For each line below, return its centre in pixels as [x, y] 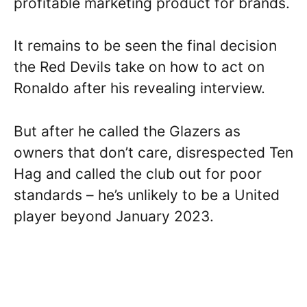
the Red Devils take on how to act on [139, 67]
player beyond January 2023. [114, 216]
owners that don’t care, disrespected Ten [153, 152]
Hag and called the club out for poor [138, 173]
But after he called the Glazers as [127, 131]
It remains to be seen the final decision [145, 46]
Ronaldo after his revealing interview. [139, 88]
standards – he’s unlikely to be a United [147, 195]
